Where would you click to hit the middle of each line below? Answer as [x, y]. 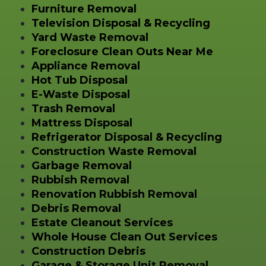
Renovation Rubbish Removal [114, 194]
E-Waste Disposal [80, 94]
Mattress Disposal [82, 123]
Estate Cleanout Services [102, 222]
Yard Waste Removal [90, 37]
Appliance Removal [85, 66]
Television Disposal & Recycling [121, 23]
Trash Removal [73, 108]
